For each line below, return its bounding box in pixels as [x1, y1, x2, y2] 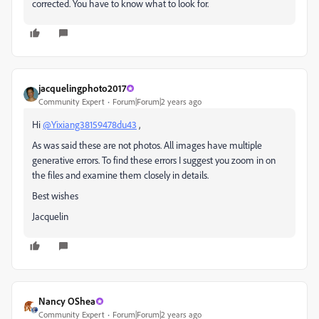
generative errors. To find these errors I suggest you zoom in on [32, 154, 276, 166]
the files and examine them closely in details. [32, 169, 211, 181]
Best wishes [32, 189, 78, 202]
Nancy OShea [38, 295, 95, 307]
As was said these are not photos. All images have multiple [32, 139, 262, 151]
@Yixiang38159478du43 [43, 118, 137, 130]
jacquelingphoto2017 [38, 82, 126, 94]
